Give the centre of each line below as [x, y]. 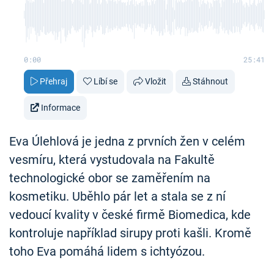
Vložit [156, 82]
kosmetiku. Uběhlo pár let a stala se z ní [117, 197]
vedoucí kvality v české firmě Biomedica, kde [130, 215]
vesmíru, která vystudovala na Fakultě [112, 160]
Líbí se [106, 82]
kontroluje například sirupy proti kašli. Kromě [130, 233]
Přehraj [54, 82]
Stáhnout [210, 82]
